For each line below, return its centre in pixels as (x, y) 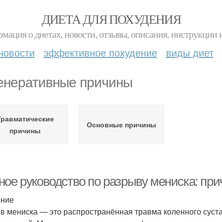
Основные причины (121, 124)
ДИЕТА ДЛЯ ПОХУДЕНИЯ (111, 19)
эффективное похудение (100, 52)
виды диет (190, 52)
